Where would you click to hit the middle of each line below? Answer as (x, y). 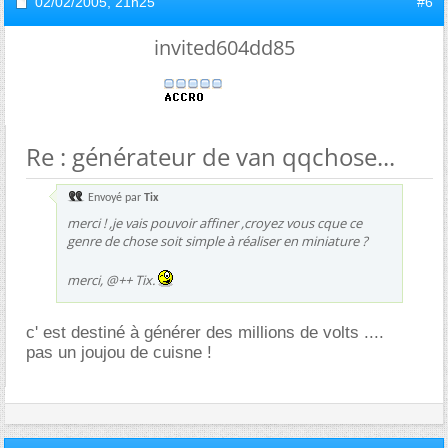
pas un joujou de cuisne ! (119, 352)
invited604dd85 (224, 47)
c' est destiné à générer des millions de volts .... (205, 332)
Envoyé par (114, 197)
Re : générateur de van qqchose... (210, 156)
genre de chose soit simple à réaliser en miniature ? (217, 240)
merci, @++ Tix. (112, 279)
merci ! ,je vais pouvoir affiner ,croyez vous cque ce (214, 222)
